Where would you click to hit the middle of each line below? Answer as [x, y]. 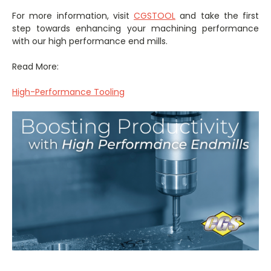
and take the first [217, 16]
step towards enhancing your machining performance [135, 29]
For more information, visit [73, 16]
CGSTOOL [155, 16]
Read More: [35, 67]
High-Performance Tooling [68, 92]
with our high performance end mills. [90, 41]
